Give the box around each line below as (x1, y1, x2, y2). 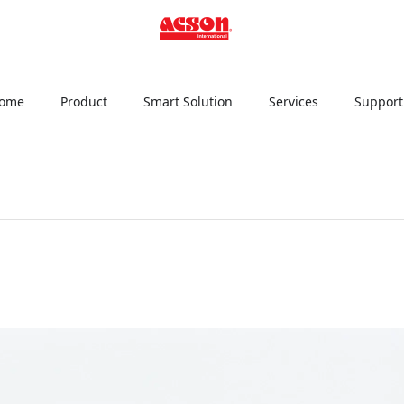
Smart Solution (142, 92, 233, 110)
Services (268, 92, 318, 110)
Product (60, 92, 107, 110)
